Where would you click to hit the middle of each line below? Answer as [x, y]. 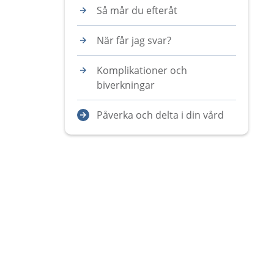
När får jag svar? [134, 40]
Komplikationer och [142, 70]
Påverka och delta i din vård [160, 115]
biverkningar [126, 85]
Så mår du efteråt [137, 10]
